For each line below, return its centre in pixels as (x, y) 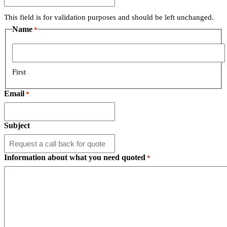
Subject (17, 126)
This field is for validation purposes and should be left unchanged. (109, 17)
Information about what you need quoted (75, 158)
